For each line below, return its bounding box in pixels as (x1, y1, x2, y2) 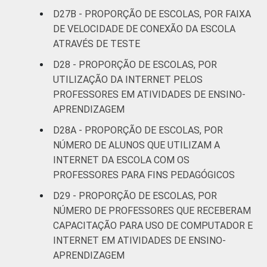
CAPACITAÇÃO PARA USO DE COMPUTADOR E (53, 219, 253, 231)
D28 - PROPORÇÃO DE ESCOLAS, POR (53, 58, 217, 70)
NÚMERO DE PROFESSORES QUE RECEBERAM (53, 204, 251, 216)
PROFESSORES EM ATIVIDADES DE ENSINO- (53, 88, 246, 100)
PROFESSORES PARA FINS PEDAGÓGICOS (53, 169, 235, 181)
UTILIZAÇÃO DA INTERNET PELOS (53, 73, 203, 85)
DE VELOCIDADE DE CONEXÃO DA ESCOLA (53, 23, 235, 35)
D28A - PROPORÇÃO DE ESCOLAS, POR (53, 124, 223, 136)
